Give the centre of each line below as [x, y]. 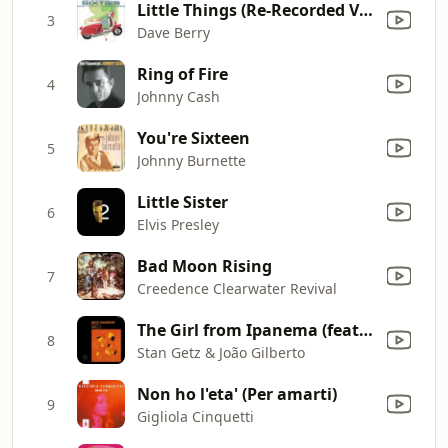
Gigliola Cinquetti [195, 416]
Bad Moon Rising [204, 265]
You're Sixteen [193, 137]
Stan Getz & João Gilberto [221, 352]
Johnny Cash [178, 96]
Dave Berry [173, 32]
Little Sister [182, 201]
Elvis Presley [178, 224]
